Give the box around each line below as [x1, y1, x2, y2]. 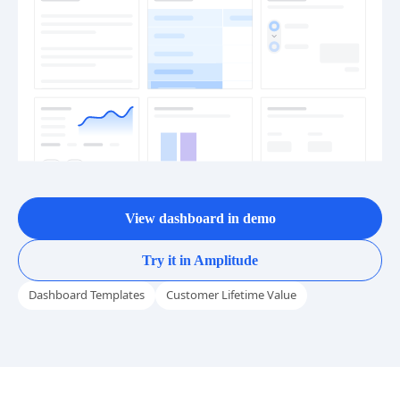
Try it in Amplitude [142, 294, 258, 310]
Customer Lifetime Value [166, 328, 296, 345]
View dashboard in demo [124, 252, 276, 268]
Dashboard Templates [29, 328, 145, 345]
